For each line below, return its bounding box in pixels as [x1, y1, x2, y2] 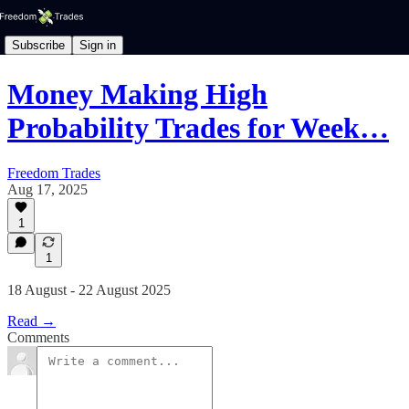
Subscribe [12, 37, 65, 52]
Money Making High [7, 78, 267, 111]
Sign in [79, 37, 116, 52]
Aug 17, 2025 [7, 181, 88, 197]
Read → [7, 313, 56, 329]
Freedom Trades [7, 164, 100, 181]
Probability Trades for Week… [7, 111, 389, 145]
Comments [7, 330, 69, 345]
